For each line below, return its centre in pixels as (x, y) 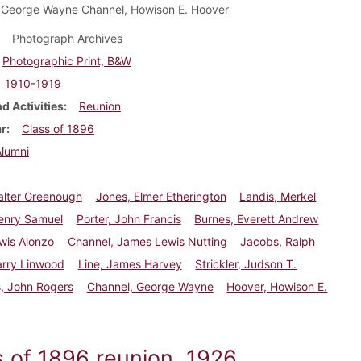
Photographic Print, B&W (66, 61)
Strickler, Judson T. (246, 264)
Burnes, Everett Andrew (257, 219)
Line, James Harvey (130, 264)
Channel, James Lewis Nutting (147, 242)
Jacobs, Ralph (278, 242)
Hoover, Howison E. (277, 287)
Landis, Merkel (278, 197)
